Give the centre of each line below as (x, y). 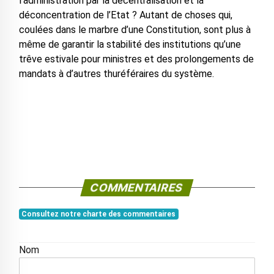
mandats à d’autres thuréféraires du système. (116, 74)
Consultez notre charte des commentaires (99, 214)
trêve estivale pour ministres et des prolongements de (136, 59)
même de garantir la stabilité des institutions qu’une (130, 45)
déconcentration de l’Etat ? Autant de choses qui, (125, 15)
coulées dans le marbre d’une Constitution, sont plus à (135, 30)
